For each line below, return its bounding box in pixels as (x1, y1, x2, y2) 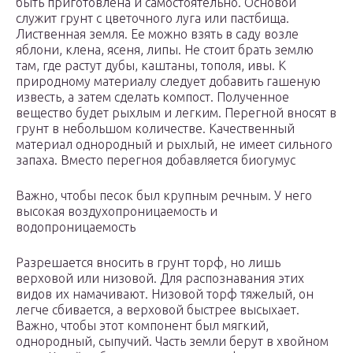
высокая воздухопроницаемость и (16, 204, 217, 219)
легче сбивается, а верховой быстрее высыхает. (16, 303, 299, 318)
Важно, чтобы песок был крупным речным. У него (16, 188, 312, 203)
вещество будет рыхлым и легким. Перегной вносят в (16, 106, 336, 121)
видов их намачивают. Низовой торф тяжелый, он (16, 287, 314, 302)
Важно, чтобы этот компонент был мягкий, (16, 318, 269, 333)
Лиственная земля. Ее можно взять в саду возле (16, 27, 299, 42)
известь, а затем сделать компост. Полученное (16, 90, 289, 105)
